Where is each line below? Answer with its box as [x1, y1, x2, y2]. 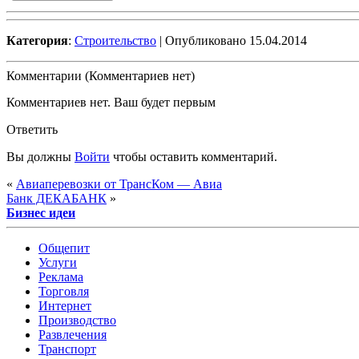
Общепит [38, 240, 90, 255]
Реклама [38, 269, 83, 284]
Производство [38, 313, 116, 327]
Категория [6, 33, 68, 47]
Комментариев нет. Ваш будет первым [6, 95, 216, 109]
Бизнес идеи [6, 205, 75, 220]
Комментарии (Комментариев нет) [6, 68, 195, 83]
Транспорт [38, 341, 96, 356]
